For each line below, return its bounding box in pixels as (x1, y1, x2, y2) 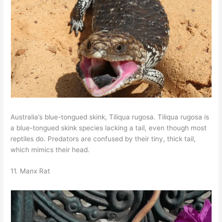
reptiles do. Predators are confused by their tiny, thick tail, (10, 134, 196, 143)
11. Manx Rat (10, 167, 51, 175)
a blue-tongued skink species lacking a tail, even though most (10, 123, 207, 132)
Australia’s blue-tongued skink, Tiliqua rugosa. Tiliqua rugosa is (10, 112, 210, 121)
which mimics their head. (10, 145, 90, 154)
